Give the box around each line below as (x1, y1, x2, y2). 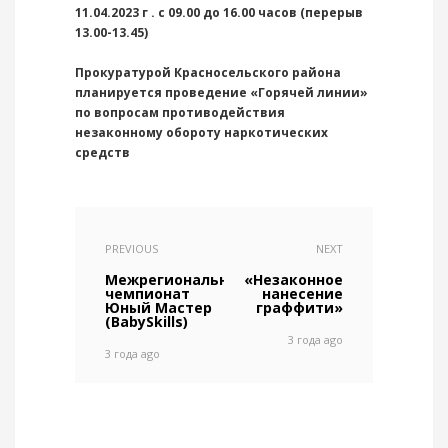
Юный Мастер (105, 298, 212, 317)
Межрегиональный (105, 270, 250, 289)
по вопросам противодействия (75, 104, 285, 121)
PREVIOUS (105, 241, 158, 256)
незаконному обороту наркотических (75, 124, 328, 141)
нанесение (262, 284, 343, 303)
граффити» (256, 298, 343, 317)
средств (75, 144, 133, 161)
